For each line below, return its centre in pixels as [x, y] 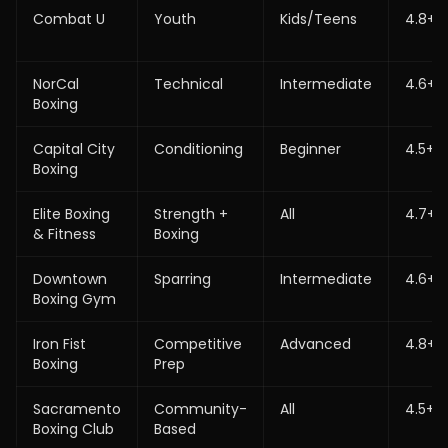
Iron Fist [59, 344]
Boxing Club [73, 429]
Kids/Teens [318, 19]
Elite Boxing [71, 214]
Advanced [315, 344]
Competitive [198, 344]
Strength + [191, 214]
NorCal [56, 84]
